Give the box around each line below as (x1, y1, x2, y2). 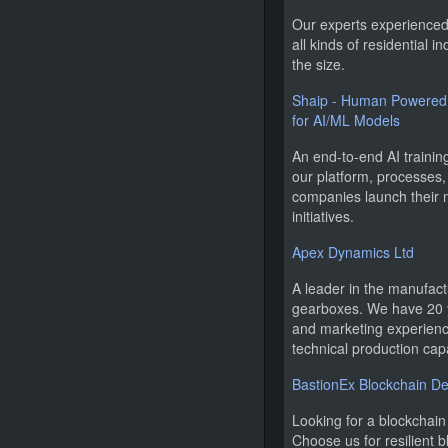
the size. (292, 54, 345, 74)
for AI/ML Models (292, 110, 400, 130)
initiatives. (292, 206, 354, 226)
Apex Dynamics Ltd (292, 242, 414, 262)
